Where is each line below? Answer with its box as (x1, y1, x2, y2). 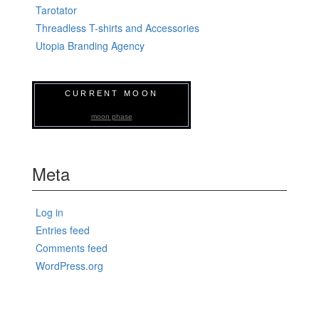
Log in (36, 204, 63, 219)
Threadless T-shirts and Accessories (36, 20, 199, 35)
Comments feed (36, 240, 108, 255)
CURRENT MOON (64, 88, 159, 98)
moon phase (90, 112, 132, 120)
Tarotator (36, 2, 77, 17)
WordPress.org (36, 258, 103, 273)
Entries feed (36, 222, 90, 237)
